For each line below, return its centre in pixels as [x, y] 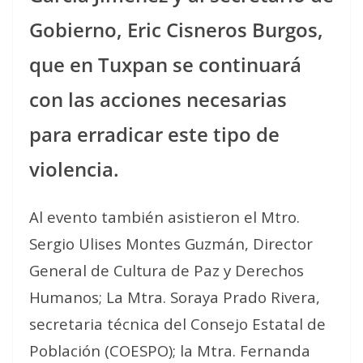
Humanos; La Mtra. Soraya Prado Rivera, [175, 297]
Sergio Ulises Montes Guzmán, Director [171, 243]
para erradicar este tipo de [154, 134]
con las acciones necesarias [158, 99]
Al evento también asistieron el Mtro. [164, 216]
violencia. [74, 169]
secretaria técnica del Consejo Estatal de [177, 323]
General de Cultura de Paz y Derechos [167, 270]
